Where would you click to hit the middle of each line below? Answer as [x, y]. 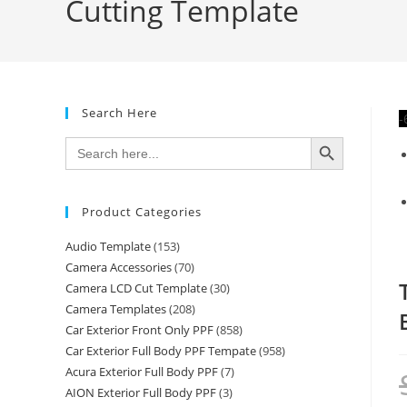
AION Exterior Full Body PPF [141, 393]
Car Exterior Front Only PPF [139, 330]
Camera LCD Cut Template [136, 288]
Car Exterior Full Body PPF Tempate [161, 351]
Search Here [119, 113]
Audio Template [108, 247]
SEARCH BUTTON [336, 136]
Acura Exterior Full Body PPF [142, 372]
